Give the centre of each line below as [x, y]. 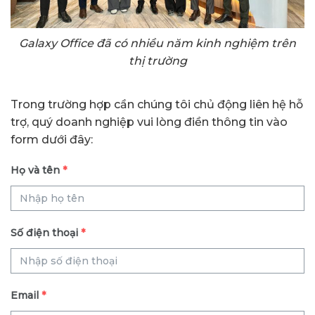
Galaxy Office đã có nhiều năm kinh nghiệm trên [157, 43]
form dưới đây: [52, 139]
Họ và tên [35, 171]
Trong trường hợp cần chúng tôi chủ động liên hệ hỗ [157, 104]
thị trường [157, 60]
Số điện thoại [44, 233]
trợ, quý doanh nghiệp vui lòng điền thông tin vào [149, 122]
